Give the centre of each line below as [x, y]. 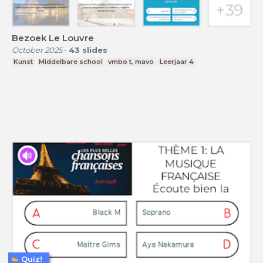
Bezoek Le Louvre [53, 38]
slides [95, 50]
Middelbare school [70, 61]
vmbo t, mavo [131, 61]
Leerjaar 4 [177, 61]
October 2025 [37, 50]
